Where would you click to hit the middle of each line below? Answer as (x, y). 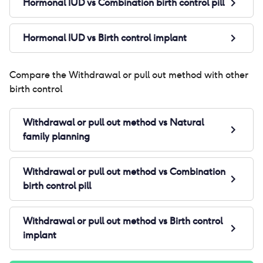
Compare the (39, 75)
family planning (56, 136)
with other (225, 75)
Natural (187, 122)
